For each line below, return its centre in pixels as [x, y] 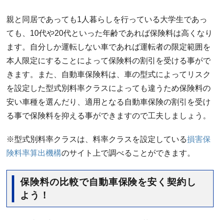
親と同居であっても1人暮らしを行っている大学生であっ [107, 19]
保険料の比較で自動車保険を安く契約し [109, 182]
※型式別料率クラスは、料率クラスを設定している [97, 139]
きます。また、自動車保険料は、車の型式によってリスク [109, 74]
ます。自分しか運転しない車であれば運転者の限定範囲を [109, 47]
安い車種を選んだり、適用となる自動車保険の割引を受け [109, 102]
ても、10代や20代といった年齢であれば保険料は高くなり [110, 33]
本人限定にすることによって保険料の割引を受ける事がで [109, 61]
